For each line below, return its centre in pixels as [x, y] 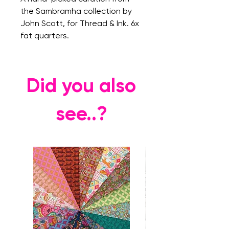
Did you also [81, 85]
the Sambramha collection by [76, 11]
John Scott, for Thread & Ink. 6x [80, 23]
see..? [81, 113]
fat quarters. [45, 36]
